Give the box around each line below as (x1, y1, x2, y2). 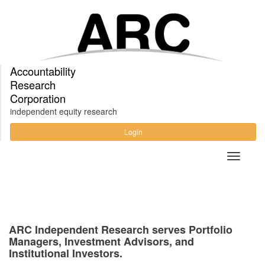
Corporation (10, 91, 66, 106)
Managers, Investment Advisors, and (9, 234, 194, 249)
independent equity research (10, 105, 117, 117)
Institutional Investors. (9, 245, 122, 261)
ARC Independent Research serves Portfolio (9, 222, 232, 237)
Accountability (10, 63, 76, 79)
